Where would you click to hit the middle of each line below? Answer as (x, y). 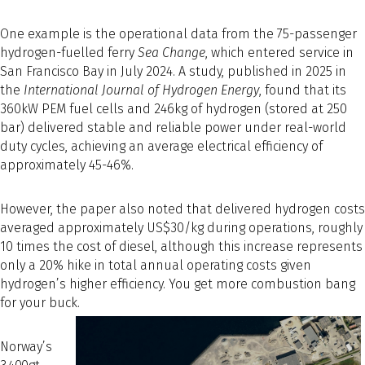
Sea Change (172, 53)
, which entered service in (279, 53)
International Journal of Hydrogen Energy (141, 90)
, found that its (303, 90)
